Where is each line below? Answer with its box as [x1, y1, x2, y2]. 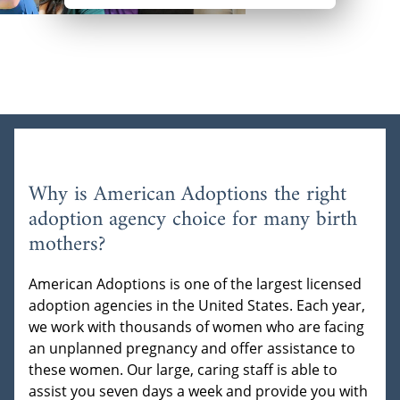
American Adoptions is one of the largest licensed [29, 273, 362, 294]
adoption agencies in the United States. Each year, [29, 295, 365, 315]
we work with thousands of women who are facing [29, 316, 364, 337]
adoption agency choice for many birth [29, 200, 357, 238]
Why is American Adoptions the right [29, 175, 346, 213]
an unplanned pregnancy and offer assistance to [29, 337, 355, 358]
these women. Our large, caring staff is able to [29, 359, 337, 379]
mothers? [29, 225, 105, 263]
